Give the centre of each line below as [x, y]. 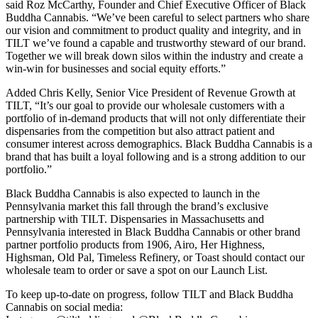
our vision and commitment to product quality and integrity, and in [153, 30]
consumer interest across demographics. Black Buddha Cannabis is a [159, 143]
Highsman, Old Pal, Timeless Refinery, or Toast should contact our [155, 257]
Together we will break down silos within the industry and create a [154, 55]
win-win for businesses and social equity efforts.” [116, 68]
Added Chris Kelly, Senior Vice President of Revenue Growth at [150, 92]
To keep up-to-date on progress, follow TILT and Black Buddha [149, 294]
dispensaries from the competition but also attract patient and [140, 131]
